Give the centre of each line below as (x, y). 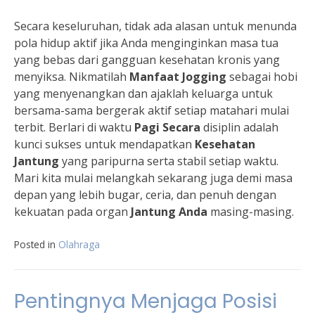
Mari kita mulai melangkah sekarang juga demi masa (153, 178)
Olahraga (79, 244)
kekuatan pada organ (72, 212)
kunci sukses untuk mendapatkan (104, 144)
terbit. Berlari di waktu (74, 127)
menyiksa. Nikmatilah (72, 77)
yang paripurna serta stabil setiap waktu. (169, 161)
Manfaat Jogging (178, 77)
